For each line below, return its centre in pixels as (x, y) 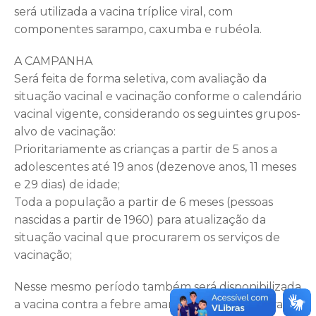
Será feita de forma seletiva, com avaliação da (140, 78)
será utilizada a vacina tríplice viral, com (123, 11)
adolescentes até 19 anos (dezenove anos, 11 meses (155, 166)
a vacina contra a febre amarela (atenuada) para (148, 304)
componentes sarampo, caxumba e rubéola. (138, 29)
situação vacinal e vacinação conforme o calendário (158, 96)
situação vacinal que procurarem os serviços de (147, 237)
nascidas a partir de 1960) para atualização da (140, 219)
